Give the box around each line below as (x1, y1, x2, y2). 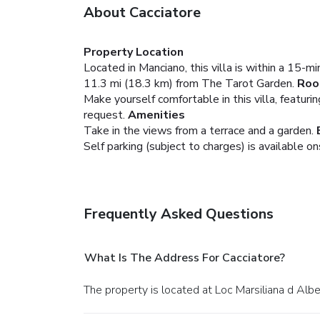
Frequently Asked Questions (84, 204, 274, 224)
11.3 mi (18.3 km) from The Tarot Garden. (84, 75, 294, 91)
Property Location (84, 44, 184, 60)
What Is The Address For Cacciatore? (84, 249, 285, 266)
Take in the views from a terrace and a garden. (84, 122, 314, 139)
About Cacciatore (84, 2, 201, 22)
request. (84, 106, 125, 123)
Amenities (128, 106, 185, 123)
